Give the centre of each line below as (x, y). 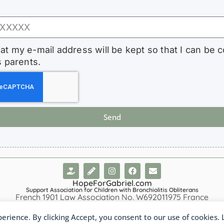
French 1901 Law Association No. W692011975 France (112, 197)
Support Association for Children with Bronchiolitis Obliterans (112, 190)
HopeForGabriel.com (112, 183)
